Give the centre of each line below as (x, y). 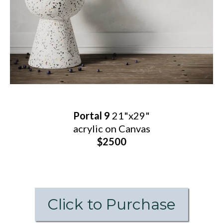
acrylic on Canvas (111, 128)
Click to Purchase (111, 204)
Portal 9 (93, 115)
